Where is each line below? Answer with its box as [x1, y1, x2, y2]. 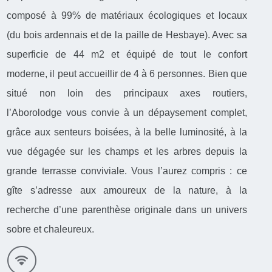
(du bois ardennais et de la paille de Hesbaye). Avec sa [7, 30, 247, 41]
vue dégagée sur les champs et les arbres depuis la [7, 146, 247, 157]
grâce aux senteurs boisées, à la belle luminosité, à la [7, 127, 247, 138]
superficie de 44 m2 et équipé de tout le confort [7, 49, 247, 60]
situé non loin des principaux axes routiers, [7, 88, 247, 99]
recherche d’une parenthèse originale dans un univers [7, 205, 247, 216]
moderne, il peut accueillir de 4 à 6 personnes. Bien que [7, 69, 247, 80]
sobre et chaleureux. [7, 224, 95, 235]
